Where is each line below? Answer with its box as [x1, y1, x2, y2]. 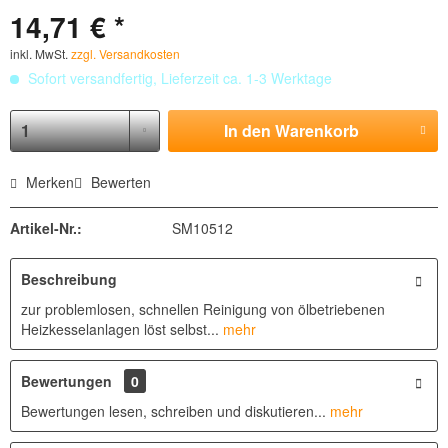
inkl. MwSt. [10, 45, 71, 62]
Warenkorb [274, 119, 359, 142]
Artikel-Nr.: [10, 218, 82, 238]
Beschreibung [21, 269, 117, 289]
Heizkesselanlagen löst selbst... [21, 319, 219, 339]
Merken [26, 172, 74, 192]
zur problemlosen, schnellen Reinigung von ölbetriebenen [21, 299, 385, 319]
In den [223, 119, 271, 142]
